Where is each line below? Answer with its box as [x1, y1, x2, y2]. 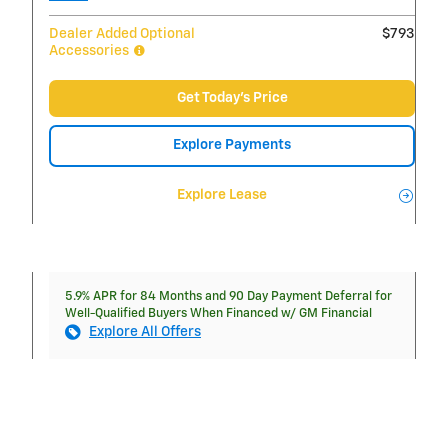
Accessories [49, 43, 132, 58]
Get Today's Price [176, 90, 288, 105]
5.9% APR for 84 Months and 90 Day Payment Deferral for [65, 290, 392, 304]
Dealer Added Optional [49, 26, 195, 41]
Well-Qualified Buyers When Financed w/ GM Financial [65, 307, 372, 321]
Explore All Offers [89, 325, 201, 340]
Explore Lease [176, 188, 267, 203]
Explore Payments [173, 138, 291, 153]
